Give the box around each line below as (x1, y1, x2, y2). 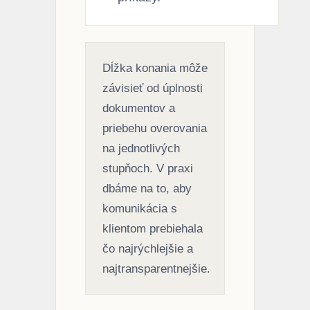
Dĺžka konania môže (102, 61, 208, 75)
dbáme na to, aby (102, 181, 192, 195)
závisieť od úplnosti (102, 81, 203, 95)
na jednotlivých (102, 141, 180, 155)
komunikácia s (102, 201, 177, 215)
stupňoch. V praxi (102, 161, 193, 175)
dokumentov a (102, 101, 175, 115)
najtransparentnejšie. (102, 262, 210, 275)
